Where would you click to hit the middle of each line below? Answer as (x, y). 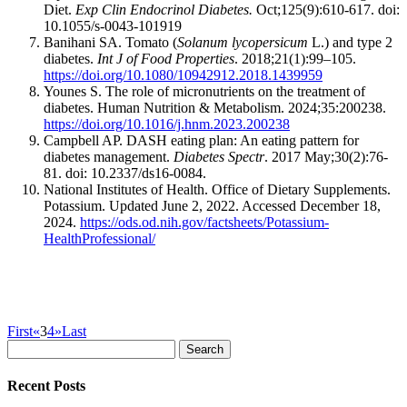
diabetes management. (109, 156)
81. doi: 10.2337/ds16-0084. (125, 173)
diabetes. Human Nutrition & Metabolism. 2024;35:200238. (215, 107)
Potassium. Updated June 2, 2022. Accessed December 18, (212, 205)
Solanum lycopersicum (243, 42)
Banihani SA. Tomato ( (110, 42)
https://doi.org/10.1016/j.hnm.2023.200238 (167, 124)
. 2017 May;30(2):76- (326, 156)
